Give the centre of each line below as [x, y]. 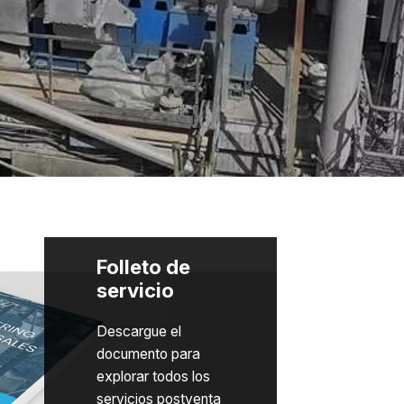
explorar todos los [153, 376]
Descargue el [138, 331]
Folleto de [143, 266]
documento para [148, 353]
